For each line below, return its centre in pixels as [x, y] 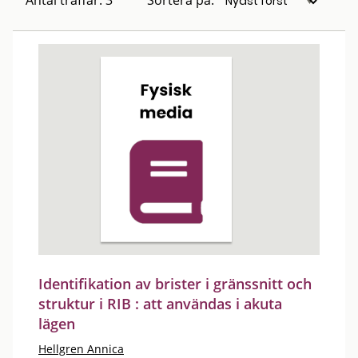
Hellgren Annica [81, 348]
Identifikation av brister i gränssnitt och [175, 283]
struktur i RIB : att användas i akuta [160, 303]
